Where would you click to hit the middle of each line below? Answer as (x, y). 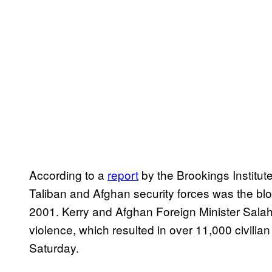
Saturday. (54, 248)
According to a (68, 175)
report (123, 175)
